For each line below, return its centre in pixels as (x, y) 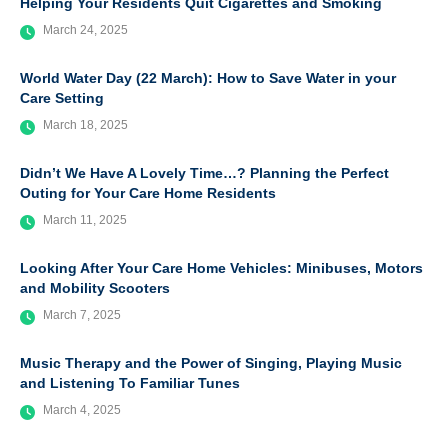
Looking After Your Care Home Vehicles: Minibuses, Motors (221, 268)
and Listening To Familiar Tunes (130, 383)
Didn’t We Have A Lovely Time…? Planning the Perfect (204, 173)
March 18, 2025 (85, 125)
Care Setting (62, 98)
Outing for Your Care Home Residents (148, 193)
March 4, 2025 (82, 410)
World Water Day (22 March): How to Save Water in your (208, 78)
